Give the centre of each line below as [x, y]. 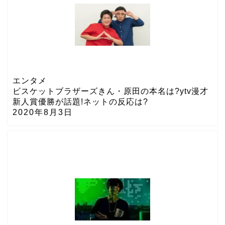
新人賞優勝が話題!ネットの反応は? [80, 101]
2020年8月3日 [43, 112]
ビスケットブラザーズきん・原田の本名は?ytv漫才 [110, 91]
